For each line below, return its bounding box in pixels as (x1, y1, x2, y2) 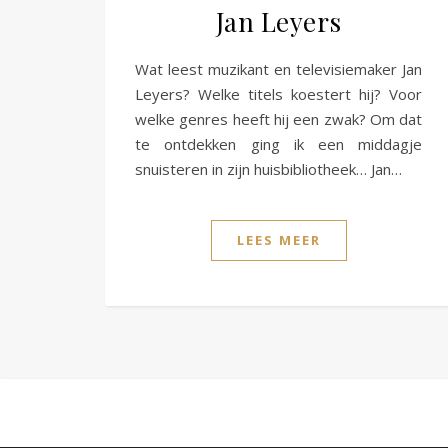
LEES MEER (236, 230, 321, 249)
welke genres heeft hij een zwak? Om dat (135, 108, 423, 129)
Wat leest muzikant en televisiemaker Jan (135, 58, 423, 79)
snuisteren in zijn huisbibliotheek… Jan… (135, 158, 402, 179)
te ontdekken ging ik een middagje (135, 133, 423, 154)
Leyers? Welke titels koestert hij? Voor (135, 83, 423, 104)
